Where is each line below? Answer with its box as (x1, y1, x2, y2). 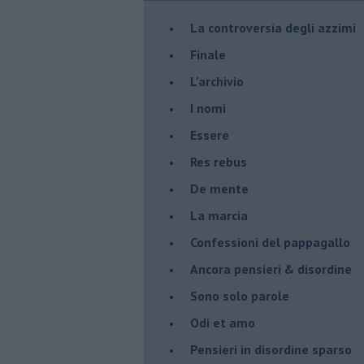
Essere (190, 126, 229, 143)
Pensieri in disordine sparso (190, 340, 352, 357)
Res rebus (190, 153, 247, 170)
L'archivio (190, 72, 244, 89)
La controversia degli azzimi (190, 19, 356, 36)
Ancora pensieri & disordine (190, 260, 352, 277)
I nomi (190, 99, 226, 116)
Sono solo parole (190, 287, 289, 304)
